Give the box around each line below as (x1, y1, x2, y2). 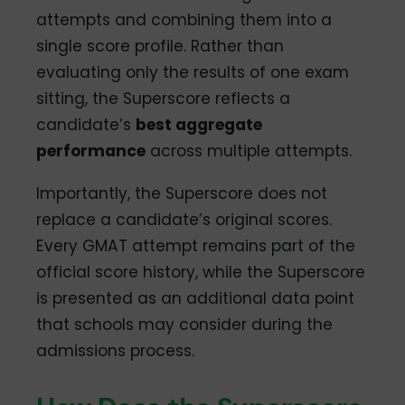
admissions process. (36, 340, 195, 363)
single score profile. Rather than (36, 34, 285, 57)
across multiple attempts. (146, 139, 353, 162)
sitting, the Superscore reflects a (36, 87, 291, 109)
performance (36, 139, 146, 162)
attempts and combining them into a (36, 8, 333, 31)
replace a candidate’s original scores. (36, 209, 333, 231)
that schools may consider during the (36, 314, 334, 336)
